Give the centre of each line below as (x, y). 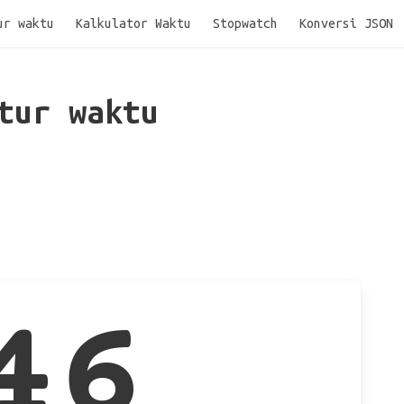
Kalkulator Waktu (133, 23)
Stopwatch (245, 23)
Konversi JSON (346, 23)
